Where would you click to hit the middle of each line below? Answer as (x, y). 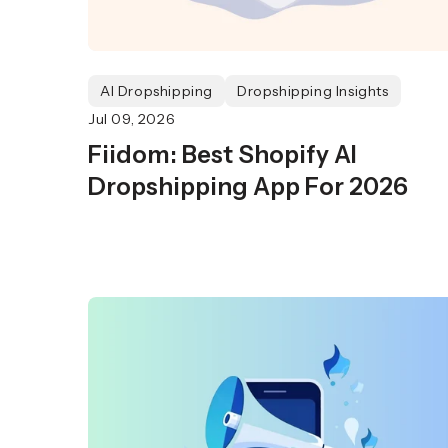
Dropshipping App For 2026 (248, 186)
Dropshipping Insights (313, 91)
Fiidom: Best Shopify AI (222, 154)
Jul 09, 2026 (132, 119)
